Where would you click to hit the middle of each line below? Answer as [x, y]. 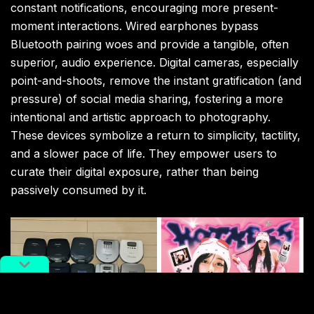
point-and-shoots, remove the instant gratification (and [156, 81]
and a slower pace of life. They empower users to [144, 154]
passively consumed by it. [78, 190]
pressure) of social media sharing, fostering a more [147, 99]
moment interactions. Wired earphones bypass [135, 26]
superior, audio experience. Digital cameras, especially [155, 63]
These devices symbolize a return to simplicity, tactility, [156, 136]
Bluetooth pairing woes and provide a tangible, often [150, 45]
